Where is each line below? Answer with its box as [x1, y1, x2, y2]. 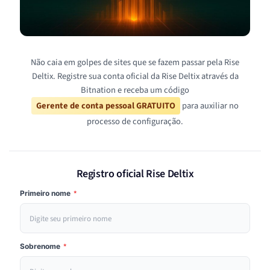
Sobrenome [20, 242, 62, 251]
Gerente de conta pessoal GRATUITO [36, 99, 175, 113]
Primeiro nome [20, 189, 72, 198]
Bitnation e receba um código [81, 84, 189, 97]
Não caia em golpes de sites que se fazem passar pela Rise [31, 56, 239, 69]
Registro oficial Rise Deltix [76, 166, 194, 182]
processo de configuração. [87, 115, 183, 128]
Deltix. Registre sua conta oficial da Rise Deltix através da [31, 70, 239, 83]
